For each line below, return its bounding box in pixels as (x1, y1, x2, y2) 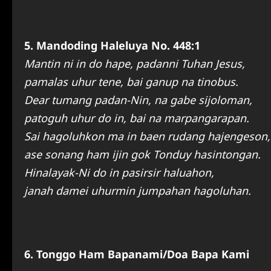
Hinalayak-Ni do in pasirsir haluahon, (24, 165, 214, 180)
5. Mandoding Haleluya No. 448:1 (24, 38, 200, 53)
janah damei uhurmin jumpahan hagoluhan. (24, 183, 251, 198)
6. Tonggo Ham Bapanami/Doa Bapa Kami (24, 247, 249, 262)
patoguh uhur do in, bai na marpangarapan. (24, 111, 249, 126)
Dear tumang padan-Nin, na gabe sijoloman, (24, 93, 252, 108)
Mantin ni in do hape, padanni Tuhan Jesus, (24, 56, 245, 71)
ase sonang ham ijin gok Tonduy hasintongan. (24, 147, 261, 162)
